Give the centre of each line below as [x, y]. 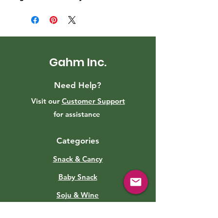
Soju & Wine [78, 195]
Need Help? [78, 85]
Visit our [46, 101]
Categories [78, 141]
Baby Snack [78, 177]
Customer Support [93, 101]
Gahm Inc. [78, 62]
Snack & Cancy [78, 159]
